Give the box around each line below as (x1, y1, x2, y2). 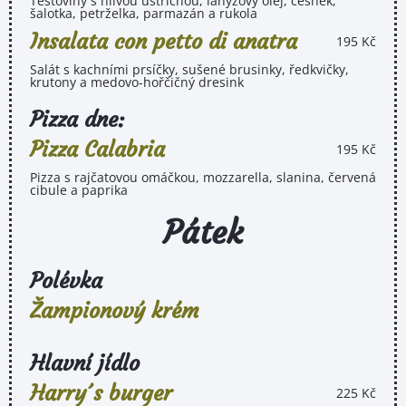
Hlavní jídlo (30, 349, 140, 377)
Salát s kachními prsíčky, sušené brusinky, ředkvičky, (30, 60, 349, 78)
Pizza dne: (30, 105, 125, 133)
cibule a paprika (30, 180, 128, 198)
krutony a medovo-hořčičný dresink (30, 72, 244, 91)
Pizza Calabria (30, 135, 165, 163)
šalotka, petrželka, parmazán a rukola (30, 4, 257, 22)
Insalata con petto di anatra (30, 27, 297, 55)
